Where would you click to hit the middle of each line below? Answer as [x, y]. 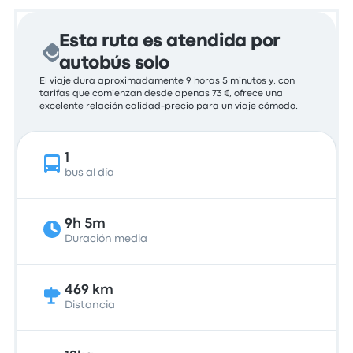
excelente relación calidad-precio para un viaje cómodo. [169, 106]
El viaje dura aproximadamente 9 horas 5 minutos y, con [167, 81]
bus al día [90, 173]
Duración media [106, 239]
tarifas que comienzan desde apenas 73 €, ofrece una [162, 94]
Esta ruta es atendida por [169, 42]
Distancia [90, 305]
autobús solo [114, 64]
